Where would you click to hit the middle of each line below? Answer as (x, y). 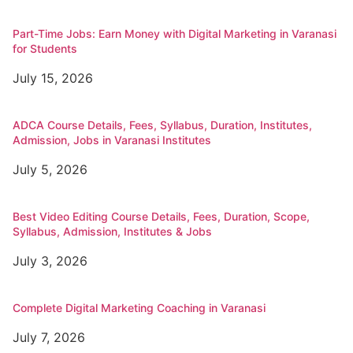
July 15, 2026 (53, 78)
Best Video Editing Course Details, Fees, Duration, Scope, (161, 217)
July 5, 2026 (50, 170)
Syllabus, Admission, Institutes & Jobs (112, 232)
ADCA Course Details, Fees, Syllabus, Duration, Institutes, (162, 125)
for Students (45, 49)
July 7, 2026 (49, 338)
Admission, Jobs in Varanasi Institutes (112, 140)
